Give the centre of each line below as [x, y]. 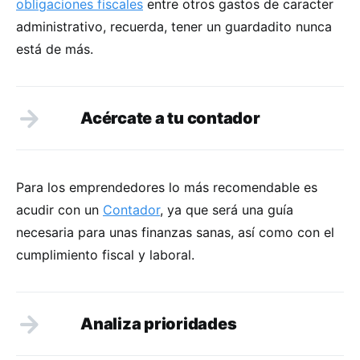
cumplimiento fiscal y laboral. [105, 254]
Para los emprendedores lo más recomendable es [167, 187]
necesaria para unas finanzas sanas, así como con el [175, 232]
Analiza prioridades [159, 323]
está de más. [55, 49]
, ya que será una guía [227, 209]
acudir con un [59, 209]
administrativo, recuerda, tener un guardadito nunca [174, 26]
